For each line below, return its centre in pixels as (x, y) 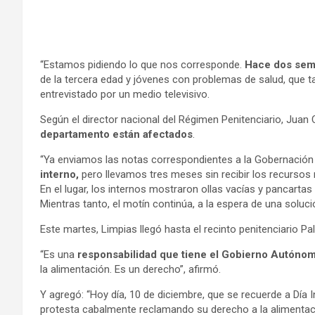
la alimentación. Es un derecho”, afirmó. (130, 269)
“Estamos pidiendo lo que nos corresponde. (142, 64)
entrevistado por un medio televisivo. (125, 94)
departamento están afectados (116, 134)
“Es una (59, 254)
